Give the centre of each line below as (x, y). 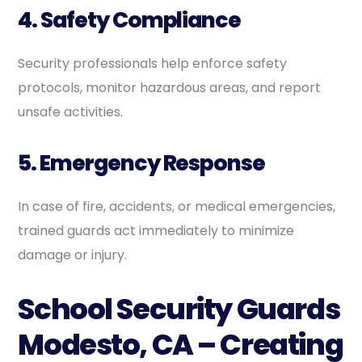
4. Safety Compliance (130, 19)
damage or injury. (73, 255)
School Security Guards (179, 309)
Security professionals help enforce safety (153, 63)
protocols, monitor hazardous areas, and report (170, 87)
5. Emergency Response (142, 162)
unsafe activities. (71, 112)
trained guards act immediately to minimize (156, 230)
